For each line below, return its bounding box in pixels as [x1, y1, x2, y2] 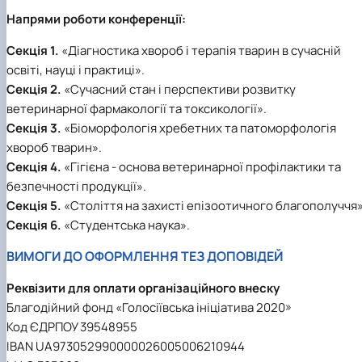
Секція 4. [6, 158, 61, 175]
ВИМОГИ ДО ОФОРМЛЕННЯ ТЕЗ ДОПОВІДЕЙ [6, 246, 283, 265]
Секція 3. [6, 119, 61, 137]
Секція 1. [6, 41, 61, 59]
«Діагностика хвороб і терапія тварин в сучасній [61, 41, 341, 59]
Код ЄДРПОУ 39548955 [6, 318, 137, 335]
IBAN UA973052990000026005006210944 [6, 337, 245, 355]
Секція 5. [6, 196, 61, 214]
